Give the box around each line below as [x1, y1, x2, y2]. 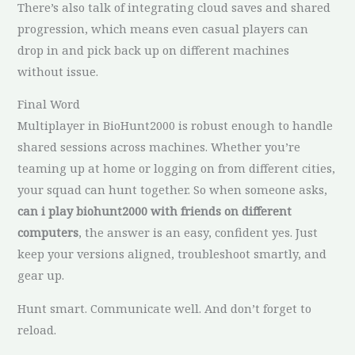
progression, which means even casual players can [17, 20, 309, 36]
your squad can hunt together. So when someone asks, [17, 181, 328, 198]
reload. [17, 321, 57, 338]
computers [17, 224, 79, 241]
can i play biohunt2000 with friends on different [17, 203, 292, 219]
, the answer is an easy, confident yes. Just [78, 224, 319, 241]
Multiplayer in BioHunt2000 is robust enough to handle [17, 117, 334, 134]
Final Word [17, 96, 81, 113]
